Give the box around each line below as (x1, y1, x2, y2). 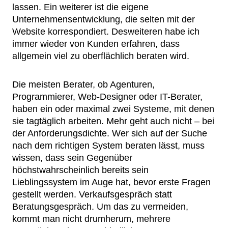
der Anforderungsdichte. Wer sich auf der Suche (12, 128, 207, 138)
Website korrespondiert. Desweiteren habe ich (12, 26, 199, 37)
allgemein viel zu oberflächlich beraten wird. (12, 51, 189, 61)
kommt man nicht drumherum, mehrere (12, 214, 170, 224)
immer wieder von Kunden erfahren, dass (12, 39, 180, 49)
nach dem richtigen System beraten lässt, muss (12, 140, 205, 151)
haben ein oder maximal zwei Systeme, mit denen (12, 104, 214, 114)
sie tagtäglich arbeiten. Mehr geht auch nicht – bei (12, 116, 214, 126)
